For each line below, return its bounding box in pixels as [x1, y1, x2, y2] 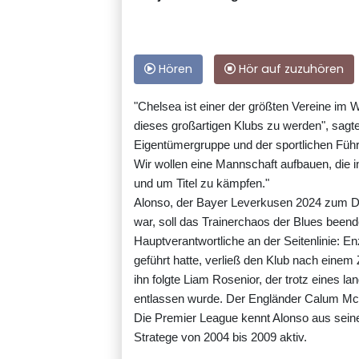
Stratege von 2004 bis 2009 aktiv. [134, 330, 307, 345]
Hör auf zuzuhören [236, 61, 344, 78]
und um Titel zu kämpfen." [134, 176, 269, 191]
